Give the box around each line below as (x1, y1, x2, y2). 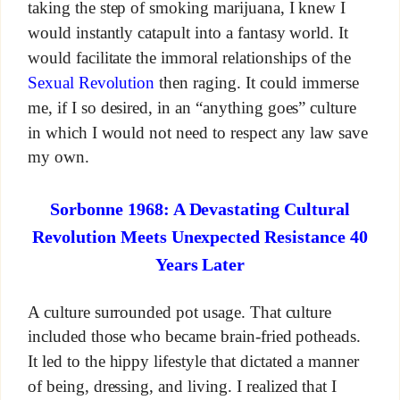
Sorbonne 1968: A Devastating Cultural (50, 198, 350, 219)
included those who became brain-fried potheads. (27, 327, 362, 346)
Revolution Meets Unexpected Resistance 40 (32, 226, 368, 246)
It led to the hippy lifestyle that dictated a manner (27, 352, 360, 371)
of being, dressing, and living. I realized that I (27, 376, 337, 396)
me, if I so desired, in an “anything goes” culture (27, 97, 357, 117)
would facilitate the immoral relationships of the (27, 48, 352, 68)
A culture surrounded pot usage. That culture (27, 302, 332, 321)
